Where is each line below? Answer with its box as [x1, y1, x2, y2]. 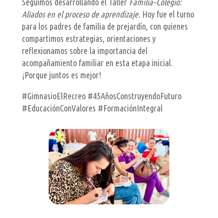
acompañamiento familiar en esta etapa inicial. [21, 58, 173, 68]
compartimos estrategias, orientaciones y [21, 34, 156, 44]
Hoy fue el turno [142, 9, 194, 19]
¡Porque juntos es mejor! [21, 70, 101, 80]
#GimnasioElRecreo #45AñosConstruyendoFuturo [21, 91, 182, 101]
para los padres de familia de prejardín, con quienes [21, 21, 188, 32]
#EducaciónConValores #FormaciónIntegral [21, 103, 163, 113]
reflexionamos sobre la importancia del [21, 46, 147, 56]
